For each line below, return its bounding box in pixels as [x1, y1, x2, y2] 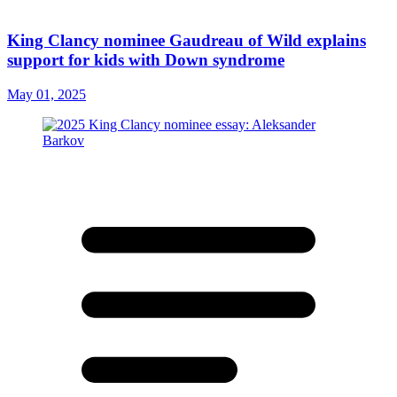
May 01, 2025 [7, 87, 86, 103]
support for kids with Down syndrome [7, 51, 284, 70]
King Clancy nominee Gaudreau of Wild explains [7, 31, 366, 51]
